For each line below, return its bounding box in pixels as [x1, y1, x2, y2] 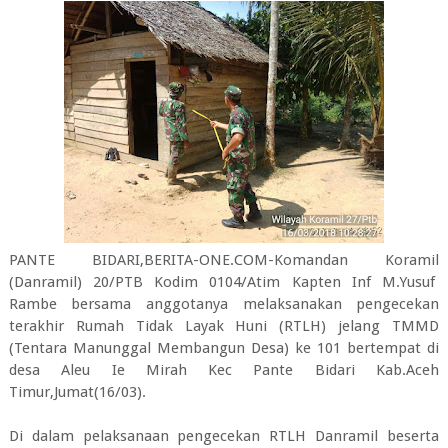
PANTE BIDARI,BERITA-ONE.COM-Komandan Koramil [8, 251, 440, 269]
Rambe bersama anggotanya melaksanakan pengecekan [8, 295, 440, 313]
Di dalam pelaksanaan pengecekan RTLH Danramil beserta [8, 427, 440, 445]
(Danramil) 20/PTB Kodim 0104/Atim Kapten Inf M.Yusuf [8, 273, 440, 291]
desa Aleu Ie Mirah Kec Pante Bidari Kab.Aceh [8, 361, 440, 379]
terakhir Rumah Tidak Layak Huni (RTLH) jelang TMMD [8, 317, 440, 335]
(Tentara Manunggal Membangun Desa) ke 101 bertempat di [8, 339, 440, 357]
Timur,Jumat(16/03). [8, 383, 146, 401]
